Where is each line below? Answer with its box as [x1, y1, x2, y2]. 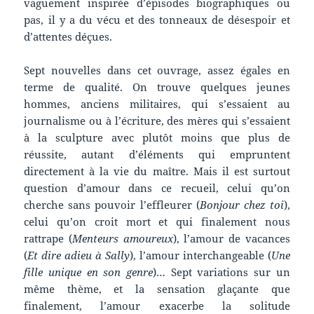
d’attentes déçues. [24, 29, 113, 44]
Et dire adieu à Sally [27, 248, 130, 263]
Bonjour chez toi [199, 198, 284, 212]
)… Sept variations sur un [153, 265, 290, 280]
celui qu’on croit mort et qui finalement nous [24, 214, 290, 229]
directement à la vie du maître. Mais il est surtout [24, 164, 290, 179]
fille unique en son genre [24, 265, 153, 280]
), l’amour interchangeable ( [129, 248, 271, 263]
